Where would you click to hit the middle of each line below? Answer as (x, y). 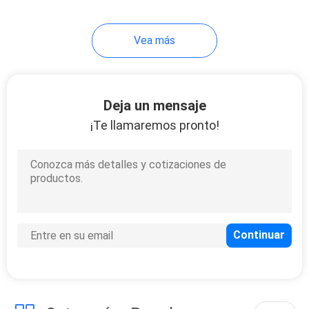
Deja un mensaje (154, 105)
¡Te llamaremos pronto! (154, 125)
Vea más (154, 40)
